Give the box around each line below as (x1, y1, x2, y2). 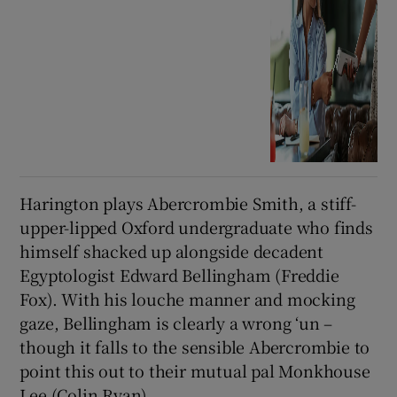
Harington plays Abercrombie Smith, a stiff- (19, 191, 356, 215)
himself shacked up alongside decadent (19, 239, 324, 263)
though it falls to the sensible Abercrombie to (19, 335, 370, 359)
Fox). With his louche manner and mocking (19, 287, 355, 311)
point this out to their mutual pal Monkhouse (19, 359, 370, 383)
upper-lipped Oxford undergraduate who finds (19, 215, 373, 239)
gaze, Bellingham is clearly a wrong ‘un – (19, 311, 333, 335)
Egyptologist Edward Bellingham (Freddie (19, 263, 339, 287)
